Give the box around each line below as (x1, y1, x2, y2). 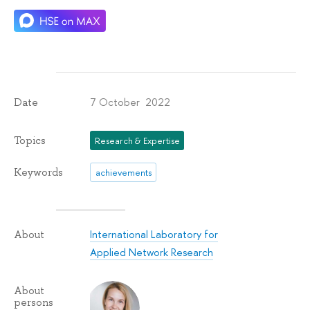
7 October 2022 (90, 94, 171, 109)
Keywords (14, 165, 63, 180)
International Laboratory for (90, 226, 219, 241)
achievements (95, 165, 152, 179)
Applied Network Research (90, 244, 214, 259)
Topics (14, 133, 46, 147)
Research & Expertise (94, 134, 180, 147)
